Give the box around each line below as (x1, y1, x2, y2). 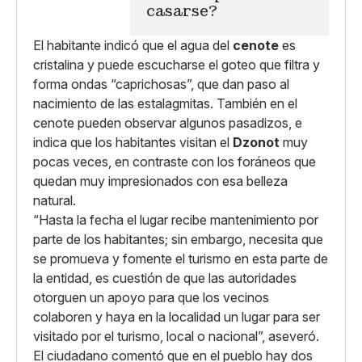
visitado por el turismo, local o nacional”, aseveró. (33, 328, 319, 344)
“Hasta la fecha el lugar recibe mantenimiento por (33, 212, 318, 228)
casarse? (146, 2, 217, 20)
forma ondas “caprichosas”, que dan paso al (33, 76, 289, 92)
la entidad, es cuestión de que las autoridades (33, 270, 297, 286)
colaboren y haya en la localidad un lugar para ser (33, 309, 320, 325)
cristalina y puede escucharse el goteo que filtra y (33, 57, 320, 73)
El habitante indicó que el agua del (33, 37, 233, 53)
